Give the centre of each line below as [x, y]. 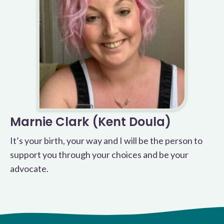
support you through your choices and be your [99, 154]
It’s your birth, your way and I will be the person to [106, 140]
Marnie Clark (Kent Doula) [90, 122]
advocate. [29, 168]
